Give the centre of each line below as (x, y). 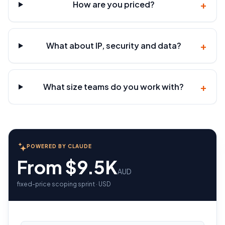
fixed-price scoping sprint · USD (64, 184)
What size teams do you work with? (114, 87)
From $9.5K (67, 167)
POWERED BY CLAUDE (59, 146)
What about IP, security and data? (114, 46)
